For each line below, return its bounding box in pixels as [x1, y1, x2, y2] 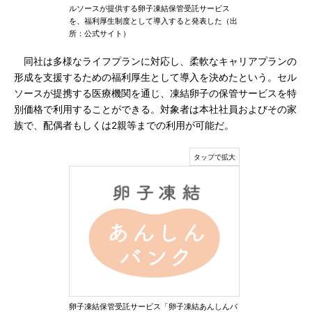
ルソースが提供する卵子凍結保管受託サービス [69, 3, 230, 13]
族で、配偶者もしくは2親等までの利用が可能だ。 [14, 120, 234, 131]
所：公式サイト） [69, 29, 130, 38]
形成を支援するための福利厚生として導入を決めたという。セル [14, 72, 297, 83]
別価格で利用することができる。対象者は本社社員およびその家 [14, 104, 297, 115]
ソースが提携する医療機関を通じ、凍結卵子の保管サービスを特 [14, 88, 297, 99]
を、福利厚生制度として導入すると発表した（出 [69, 16, 237, 26]
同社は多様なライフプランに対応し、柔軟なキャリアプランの [14, 56, 297, 67]
